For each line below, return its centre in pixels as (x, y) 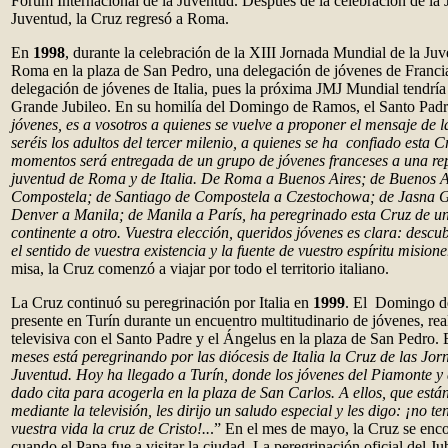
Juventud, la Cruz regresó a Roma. (120, 18)
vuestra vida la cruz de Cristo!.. (110, 428)
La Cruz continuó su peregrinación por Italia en (162, 302)
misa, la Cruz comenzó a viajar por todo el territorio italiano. (200, 268)
